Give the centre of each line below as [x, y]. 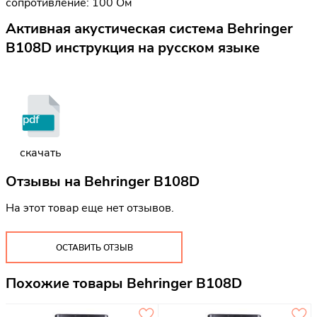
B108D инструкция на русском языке [133, 48]
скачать [41, 153]
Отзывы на [45, 181]
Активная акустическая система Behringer [149, 29]
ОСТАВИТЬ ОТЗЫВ [94, 247]
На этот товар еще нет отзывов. [90, 208]
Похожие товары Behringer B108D [124, 284]
